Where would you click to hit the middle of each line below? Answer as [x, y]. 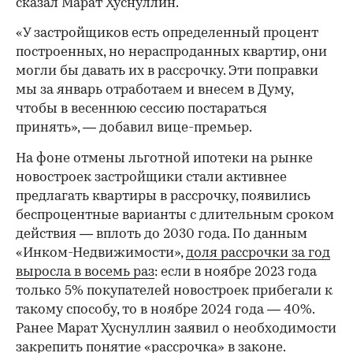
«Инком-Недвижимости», [101, 253]
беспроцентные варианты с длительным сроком [175, 215]
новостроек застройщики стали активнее [151, 177]
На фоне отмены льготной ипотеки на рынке [164, 158]
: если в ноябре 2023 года [236, 272]
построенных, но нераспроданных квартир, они [171, 52]
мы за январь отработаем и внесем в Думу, [154, 90]
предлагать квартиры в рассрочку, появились [163, 196]
